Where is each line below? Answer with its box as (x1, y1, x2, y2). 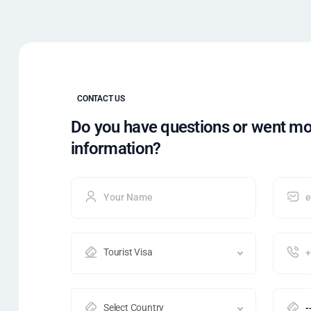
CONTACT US (77, 94, 125, 103)
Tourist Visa (103, 246, 153, 258)
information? (71, 139, 161, 158)
